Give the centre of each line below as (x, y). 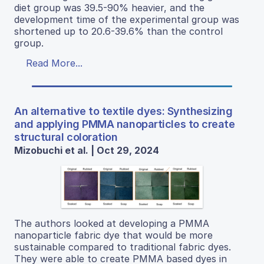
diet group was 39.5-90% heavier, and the (109, 8)
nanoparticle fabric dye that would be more (113, 235)
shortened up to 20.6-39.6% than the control (118, 32)
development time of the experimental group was (127, 20)
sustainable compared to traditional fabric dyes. (123, 247)
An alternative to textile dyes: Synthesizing (123, 111)
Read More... (54, 63)
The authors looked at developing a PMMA (112, 223)
